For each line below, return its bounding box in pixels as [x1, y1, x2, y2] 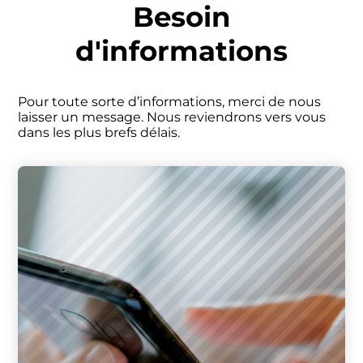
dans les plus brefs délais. [18, 125, 181, 140]
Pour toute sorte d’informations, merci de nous [18, 94, 322, 109]
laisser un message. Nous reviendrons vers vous [18, 109, 327, 125]
